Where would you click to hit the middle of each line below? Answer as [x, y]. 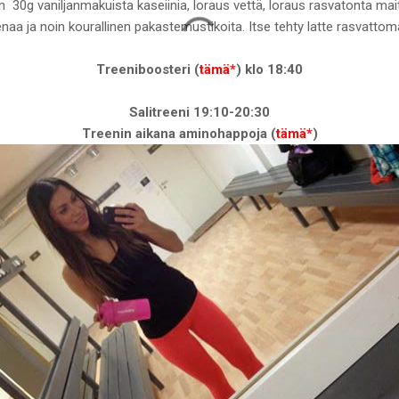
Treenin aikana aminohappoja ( [179, 133]
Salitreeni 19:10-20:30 [199, 112]
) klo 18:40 [269, 69]
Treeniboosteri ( [148, 69]
